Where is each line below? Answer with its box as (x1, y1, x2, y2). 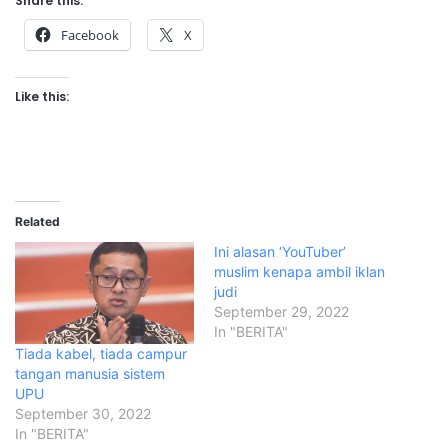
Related (15, 214, 60, 230)
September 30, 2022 (15, 405, 151, 423)
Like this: (15, 88, 69, 106)
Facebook (61, 26, 119, 45)
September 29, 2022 (214, 303, 349, 321)
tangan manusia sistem (15, 365, 165, 383)
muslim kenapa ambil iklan (214, 263, 385, 281)
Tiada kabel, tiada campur (15, 345, 187, 363)
